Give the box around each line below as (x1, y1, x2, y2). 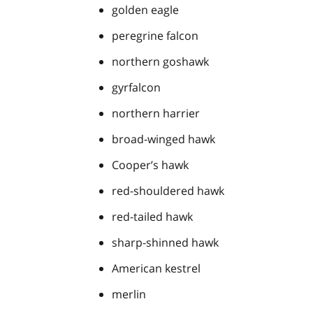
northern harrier (112, 105, 200, 122)
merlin (112, 286, 146, 303)
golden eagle (112, 2, 179, 18)
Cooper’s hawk (112, 157, 189, 173)
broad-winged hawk (112, 131, 215, 147)
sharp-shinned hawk (112, 235, 219, 251)
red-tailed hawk (112, 209, 193, 225)
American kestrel (112, 261, 201, 277)
